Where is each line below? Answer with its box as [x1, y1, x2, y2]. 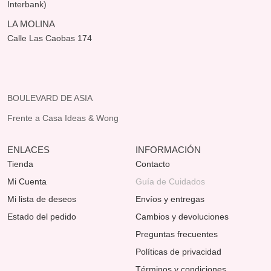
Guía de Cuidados [135, 176, 205, 186]
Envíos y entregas [135, 194, 204, 204]
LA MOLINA [7, 18, 55, 29]
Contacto [135, 158, 170, 169]
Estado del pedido [7, 211, 76, 221]
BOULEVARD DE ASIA [7, 93, 93, 103]
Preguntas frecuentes [135, 229, 218, 239]
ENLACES [7, 144, 50, 155]
